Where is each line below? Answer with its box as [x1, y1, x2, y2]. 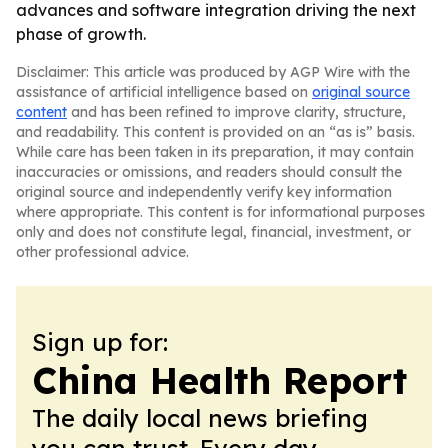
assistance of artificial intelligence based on [16, 83, 312, 101]
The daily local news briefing [32, 403, 368, 433]
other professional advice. [16, 243, 189, 261]
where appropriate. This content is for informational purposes [16, 203, 425, 221]
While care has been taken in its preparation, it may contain [16, 143, 414, 161]
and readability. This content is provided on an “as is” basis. [16, 123, 415, 141]
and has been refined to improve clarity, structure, [67, 103, 406, 121]
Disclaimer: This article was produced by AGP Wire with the [16, 63, 410, 81]
